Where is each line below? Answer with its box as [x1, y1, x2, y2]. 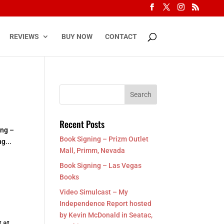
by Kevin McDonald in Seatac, [59, 211, 153, 219]
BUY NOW [61, 32, 92, 40]
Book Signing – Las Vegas [59, 161, 142, 169]
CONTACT [104, 32, 137, 40]
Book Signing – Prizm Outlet [59, 135, 149, 143]
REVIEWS [9, 32, 39, 40]
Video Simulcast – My [59, 188, 128, 196]
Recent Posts [59, 117, 105, 130]
